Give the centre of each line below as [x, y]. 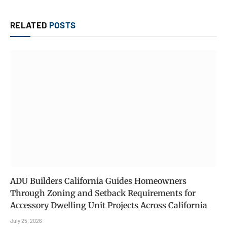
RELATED [30, 25]
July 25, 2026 [26, 220]
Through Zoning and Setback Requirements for [103, 193]
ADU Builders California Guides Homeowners [98, 181]
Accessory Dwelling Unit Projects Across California [109, 205]
